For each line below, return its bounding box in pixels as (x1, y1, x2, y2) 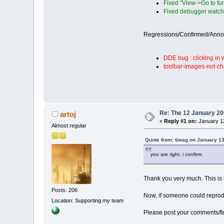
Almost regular (51, 122, 87, 128)
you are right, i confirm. (150, 151, 203, 157)
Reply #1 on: (164, 117, 197, 124)
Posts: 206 (51, 187, 78, 193)
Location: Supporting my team (51, 197, 124, 204)
